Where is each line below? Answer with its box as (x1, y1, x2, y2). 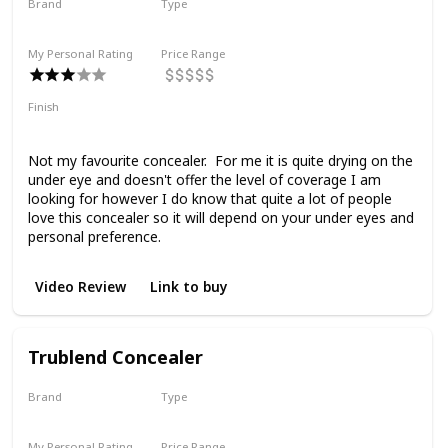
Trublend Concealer (27, 343, 203, 369)
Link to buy (150, 276, 229, 296)
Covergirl (33, 406, 90, 426)
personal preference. (27, 227, 161, 247)
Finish (27, 99, 59, 115)
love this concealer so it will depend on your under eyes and (27, 208, 414, 228)
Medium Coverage (33, 118, 158, 139)
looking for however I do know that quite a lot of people (27, 189, 392, 209)
